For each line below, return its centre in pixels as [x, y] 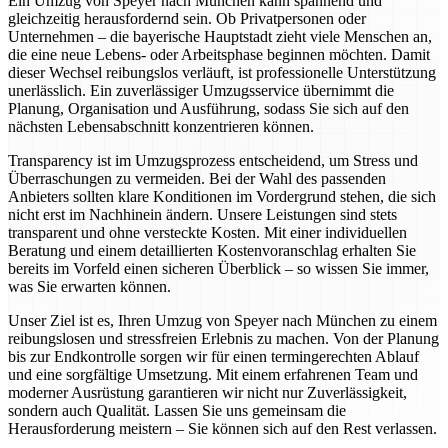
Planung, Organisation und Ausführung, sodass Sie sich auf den [208, 109]
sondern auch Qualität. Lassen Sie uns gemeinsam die [177, 411]
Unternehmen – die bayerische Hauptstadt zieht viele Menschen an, [220, 37]
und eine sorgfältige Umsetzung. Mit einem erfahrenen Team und [213, 375]
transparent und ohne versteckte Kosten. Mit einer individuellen [207, 233]
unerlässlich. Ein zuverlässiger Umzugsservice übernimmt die [201, 91]
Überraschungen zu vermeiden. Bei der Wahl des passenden [197, 179]
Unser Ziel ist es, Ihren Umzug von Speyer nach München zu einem [222, 321]
